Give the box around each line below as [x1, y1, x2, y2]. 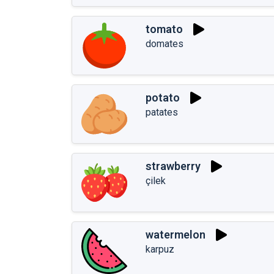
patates [146, 106, 178, 118]
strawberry [146, 160, 201, 173]
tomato [146, 23, 183, 36]
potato [146, 91, 180, 105]
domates [146, 37, 183, 50]
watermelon [146, 228, 206, 242]
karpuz [146, 243, 174, 255]
